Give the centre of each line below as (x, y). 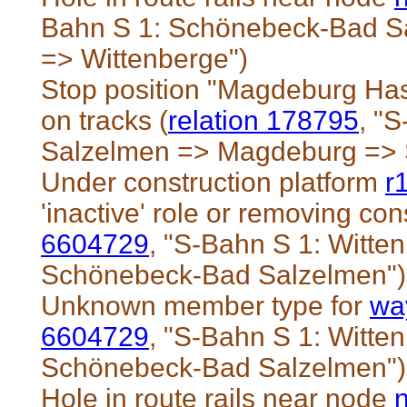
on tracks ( (104, 120)
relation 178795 (263, 120)
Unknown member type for (205, 305)
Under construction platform (213, 182)
